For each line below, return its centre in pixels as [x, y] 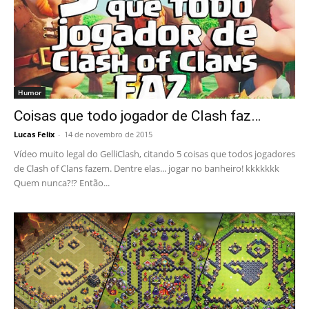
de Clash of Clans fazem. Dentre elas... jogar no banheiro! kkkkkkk [147, 168]
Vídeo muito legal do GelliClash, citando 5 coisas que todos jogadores [154, 153]
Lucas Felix [34, 134]
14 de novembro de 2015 [108, 134]
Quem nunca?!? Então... [62, 182]
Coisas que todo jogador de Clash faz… [137, 116]
